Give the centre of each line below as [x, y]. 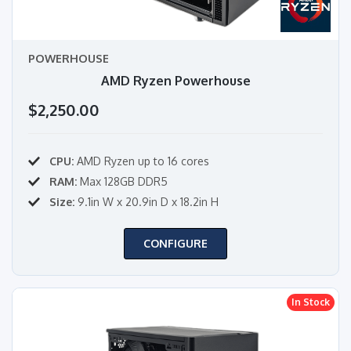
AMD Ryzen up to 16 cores [141, 161]
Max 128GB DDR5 [122, 181]
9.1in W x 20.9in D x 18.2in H [147, 201]
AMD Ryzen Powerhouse [175, 80]
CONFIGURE [175, 243]
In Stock [311, 302]
